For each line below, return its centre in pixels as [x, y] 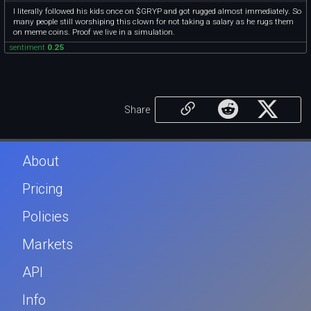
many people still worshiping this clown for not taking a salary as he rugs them [154, 21]
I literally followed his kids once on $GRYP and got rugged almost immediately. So [158, 11]
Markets [48, 245]
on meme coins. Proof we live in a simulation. [94, 32]
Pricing [43, 189]
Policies [45, 217]
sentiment [28, 47]
